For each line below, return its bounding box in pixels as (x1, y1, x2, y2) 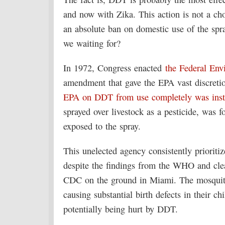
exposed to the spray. (63, 120, 141, 132)
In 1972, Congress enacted (63, 62, 165, 74)
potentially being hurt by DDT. (63, 203, 178, 215)
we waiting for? (63, 37, 121, 49)
